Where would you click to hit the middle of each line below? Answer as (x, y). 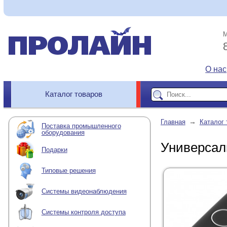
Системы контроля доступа (83, 212)
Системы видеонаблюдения (84, 192)
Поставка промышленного (81, 126)
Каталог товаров (74, 94)
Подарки (54, 150)
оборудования (63, 132)
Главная (173, 122)
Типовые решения (68, 171)
